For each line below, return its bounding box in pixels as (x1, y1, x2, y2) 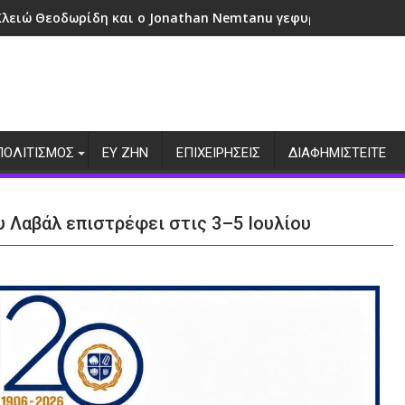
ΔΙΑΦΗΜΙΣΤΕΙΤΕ (288, 145, 386, 161)
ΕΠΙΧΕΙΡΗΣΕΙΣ (176, 145, 260, 161)
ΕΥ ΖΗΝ (102, 145, 148, 161)
